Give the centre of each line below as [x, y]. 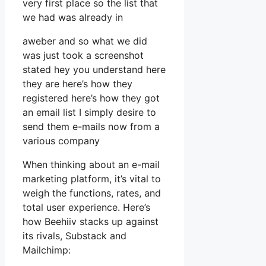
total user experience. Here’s [86, 208]
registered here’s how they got [91, 98]
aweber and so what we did [85, 41]
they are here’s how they [77, 84]
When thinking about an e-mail [91, 165]
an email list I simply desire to [89, 113]
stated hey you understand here [94, 70]
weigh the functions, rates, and [92, 193]
